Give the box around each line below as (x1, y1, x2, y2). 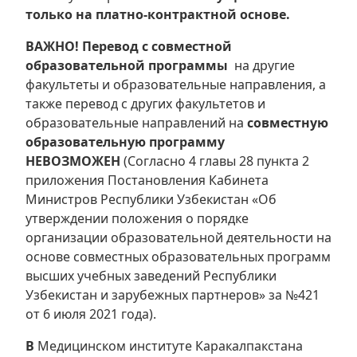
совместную (247, 114, 328, 132)
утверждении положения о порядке (25, 210, 249, 228)
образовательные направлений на (25, 114, 247, 132)
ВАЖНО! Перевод (25, 37, 142, 56)
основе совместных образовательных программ (25, 248, 331, 266)
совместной (151, 37, 232, 56)
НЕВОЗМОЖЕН (25, 152, 120, 171)
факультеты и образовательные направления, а (25, 76, 326, 94)
